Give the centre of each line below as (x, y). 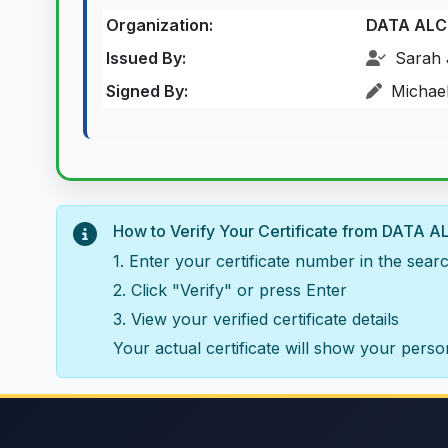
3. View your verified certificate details (256, 319)
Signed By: (147, 91)
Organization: (159, 25)
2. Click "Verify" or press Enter (230, 290)
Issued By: (146, 58)
